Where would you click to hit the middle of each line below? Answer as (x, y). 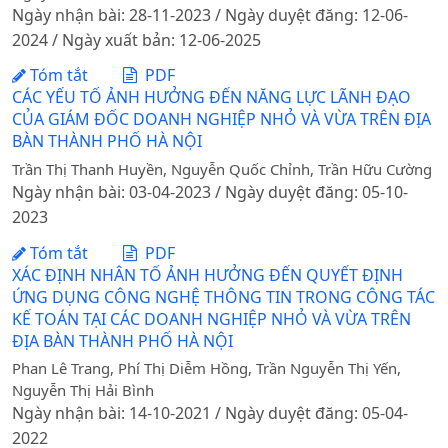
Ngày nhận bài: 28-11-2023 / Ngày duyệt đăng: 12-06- (210, 14)
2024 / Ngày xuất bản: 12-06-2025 (136, 39)
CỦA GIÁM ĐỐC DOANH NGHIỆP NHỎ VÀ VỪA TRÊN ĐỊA (221, 119)
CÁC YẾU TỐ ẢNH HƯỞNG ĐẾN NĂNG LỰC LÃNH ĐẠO (211, 97)
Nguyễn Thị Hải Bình (83, 390)
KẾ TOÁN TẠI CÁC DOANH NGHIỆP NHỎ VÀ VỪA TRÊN (211, 318)
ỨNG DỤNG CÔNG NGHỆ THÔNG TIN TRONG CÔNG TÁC (223, 296)
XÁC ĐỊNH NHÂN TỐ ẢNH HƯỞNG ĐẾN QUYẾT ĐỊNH (207, 274)
